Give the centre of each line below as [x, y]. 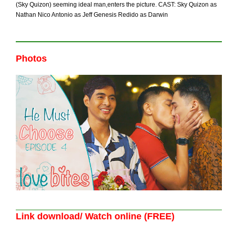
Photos [32, 59]
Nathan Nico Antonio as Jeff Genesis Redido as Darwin [92, 15]
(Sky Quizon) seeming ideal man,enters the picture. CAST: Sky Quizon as [117, 5]
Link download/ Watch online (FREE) [95, 217]
